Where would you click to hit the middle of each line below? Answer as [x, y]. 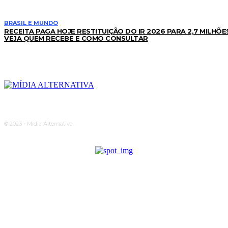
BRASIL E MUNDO [31, 23]
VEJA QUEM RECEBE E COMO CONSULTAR [76, 38]
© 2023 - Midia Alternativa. [39, 123]
